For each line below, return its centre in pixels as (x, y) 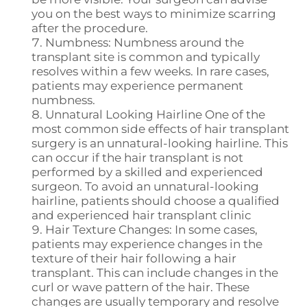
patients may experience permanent (137, 86)
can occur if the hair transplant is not (137, 158)
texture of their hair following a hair (134, 259)
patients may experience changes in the (147, 244)
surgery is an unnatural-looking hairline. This (160, 144)
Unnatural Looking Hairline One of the (155, 115)
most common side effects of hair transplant (160, 129)
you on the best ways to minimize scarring (154, 14)
